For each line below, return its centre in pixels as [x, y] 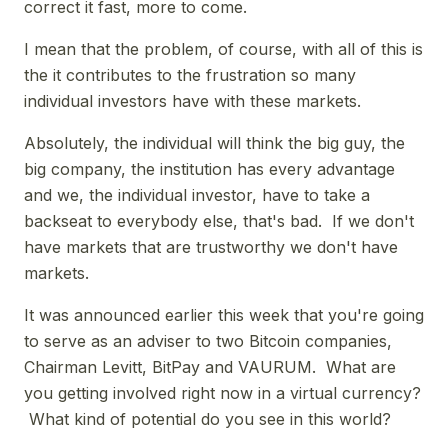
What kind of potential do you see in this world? [207, 418]
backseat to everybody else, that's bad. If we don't [219, 220]
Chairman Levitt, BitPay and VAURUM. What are [210, 366]
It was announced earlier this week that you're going [224, 314]
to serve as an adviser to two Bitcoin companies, [208, 340]
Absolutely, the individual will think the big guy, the [214, 142]
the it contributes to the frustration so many [190, 74]
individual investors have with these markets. [192, 100]
